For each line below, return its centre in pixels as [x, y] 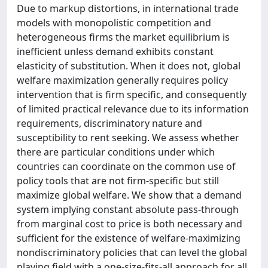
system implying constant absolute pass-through [128, 209]
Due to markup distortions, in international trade [128, 8]
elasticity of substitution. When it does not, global [129, 66]
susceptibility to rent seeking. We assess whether [128, 138]
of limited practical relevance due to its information [133, 109]
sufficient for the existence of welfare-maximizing [129, 238]
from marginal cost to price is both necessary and [130, 224]
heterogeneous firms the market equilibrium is [123, 37]
